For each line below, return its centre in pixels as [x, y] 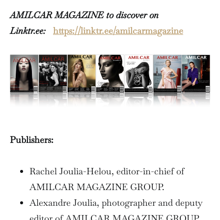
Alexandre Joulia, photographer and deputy [116, 203]
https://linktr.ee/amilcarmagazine [118, 31]
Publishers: [32, 140]
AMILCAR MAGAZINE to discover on [84, 15]
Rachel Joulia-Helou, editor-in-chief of [107, 171]
